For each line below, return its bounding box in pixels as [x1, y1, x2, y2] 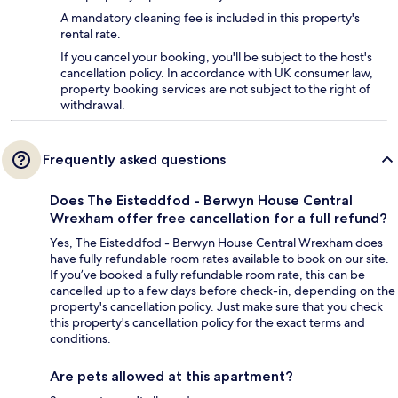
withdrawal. [60, 97, 125, 114]
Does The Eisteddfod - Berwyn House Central [50, 192, 353, 210]
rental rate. [60, 26, 121, 43]
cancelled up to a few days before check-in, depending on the [50, 283, 395, 299]
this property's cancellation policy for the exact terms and [50, 314, 365, 331]
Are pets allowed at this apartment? [50, 368, 293, 386]
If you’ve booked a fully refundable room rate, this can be [50, 267, 365, 283]
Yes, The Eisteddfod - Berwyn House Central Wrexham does [50, 235, 383, 251]
